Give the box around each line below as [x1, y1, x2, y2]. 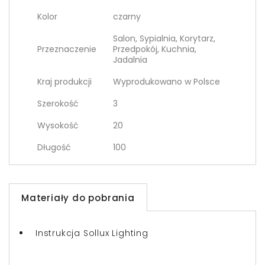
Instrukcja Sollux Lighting [35, 227, 148, 239]
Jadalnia [113, 54, 147, 66]
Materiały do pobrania [21, 192, 135, 204]
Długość [37, 141, 71, 153]
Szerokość [37, 98, 79, 109]
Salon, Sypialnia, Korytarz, [113, 33, 215, 44]
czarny [113, 11, 141, 22]
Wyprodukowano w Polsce [113, 76, 220, 88]
